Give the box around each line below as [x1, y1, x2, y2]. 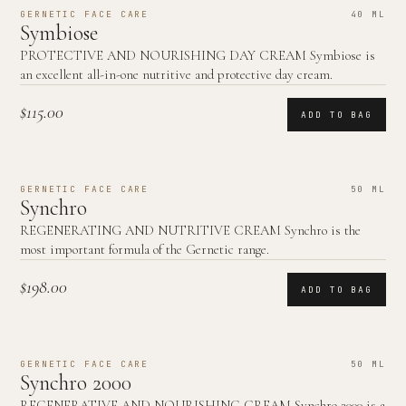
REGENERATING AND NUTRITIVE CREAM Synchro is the [20, 222, 361, 238]
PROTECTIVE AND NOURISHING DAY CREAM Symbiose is [20, 47, 375, 63]
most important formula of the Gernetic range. [20, 241, 269, 257]
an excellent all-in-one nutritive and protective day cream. [20, 66, 333, 82]
